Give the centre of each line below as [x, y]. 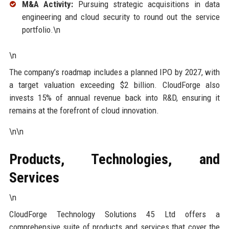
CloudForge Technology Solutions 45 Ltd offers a [114, 214]
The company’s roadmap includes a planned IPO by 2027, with [114, 72]
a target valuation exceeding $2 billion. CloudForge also [114, 85]
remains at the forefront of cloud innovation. [84, 110]
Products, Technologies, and [114, 159]
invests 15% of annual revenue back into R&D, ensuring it [114, 97]
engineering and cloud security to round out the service [121, 17]
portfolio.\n [41, 29]
